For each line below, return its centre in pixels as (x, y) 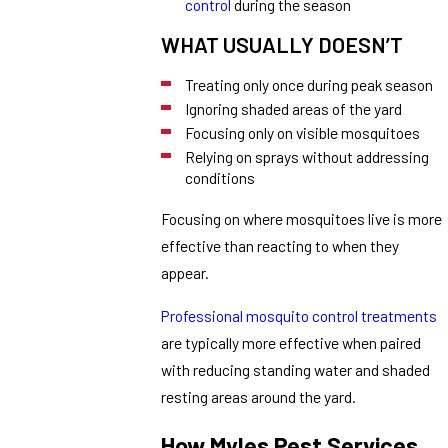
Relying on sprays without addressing (306, 157)
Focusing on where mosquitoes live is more (302, 219)
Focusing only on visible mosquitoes (302, 132)
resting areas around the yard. (259, 396)
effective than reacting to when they (280, 246)
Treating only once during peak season (308, 84)
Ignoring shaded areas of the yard (293, 108)
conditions (219, 178)
